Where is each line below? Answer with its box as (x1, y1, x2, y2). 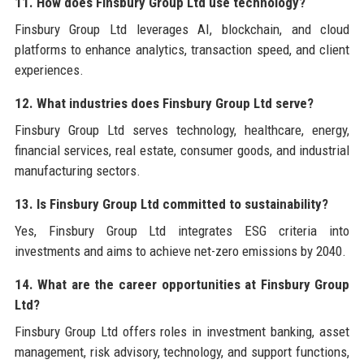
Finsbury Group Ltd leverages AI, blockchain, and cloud (14, 21, 350, 38)
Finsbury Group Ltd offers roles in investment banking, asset (14, 323, 350, 340)
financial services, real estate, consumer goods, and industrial (14, 142, 350, 159)
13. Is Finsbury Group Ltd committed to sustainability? (14, 196, 328, 213)
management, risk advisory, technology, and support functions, (14, 344, 350, 361)
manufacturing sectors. (14, 162, 141, 180)
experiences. (14, 62, 84, 79)
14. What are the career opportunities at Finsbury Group (14, 276, 350, 293)
